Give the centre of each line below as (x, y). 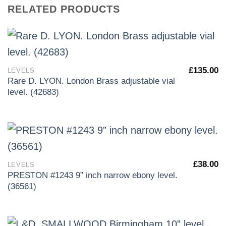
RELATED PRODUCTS (64, 9)
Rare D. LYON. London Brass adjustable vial (91, 81)
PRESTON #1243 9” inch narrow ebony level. (92, 176)
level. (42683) (33, 92)
